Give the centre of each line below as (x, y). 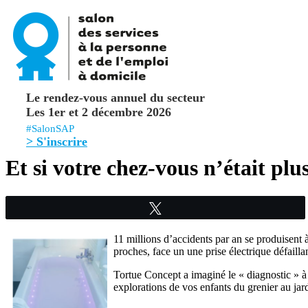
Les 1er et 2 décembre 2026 (99, 112)
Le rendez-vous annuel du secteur (115, 98)
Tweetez (187, 207)
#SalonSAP (54, 129)
